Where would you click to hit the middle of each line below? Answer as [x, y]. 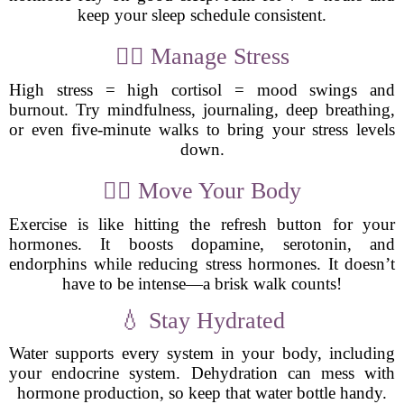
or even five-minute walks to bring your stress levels [202, 129]
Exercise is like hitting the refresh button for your [202, 224]
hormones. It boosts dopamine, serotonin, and [202, 244]
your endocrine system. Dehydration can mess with [202, 373]
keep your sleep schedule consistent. [202, 15]
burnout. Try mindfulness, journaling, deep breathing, [202, 110]
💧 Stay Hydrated [202, 321]
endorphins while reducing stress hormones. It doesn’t [202, 264]
